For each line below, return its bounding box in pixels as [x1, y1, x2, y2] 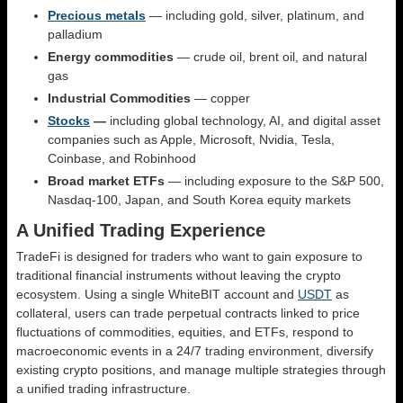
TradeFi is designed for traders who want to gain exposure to [16, 248, 363, 264]
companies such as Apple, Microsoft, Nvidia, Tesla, [48, 131, 335, 147]
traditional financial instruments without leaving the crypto [16, 267, 341, 282]
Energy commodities [48, 49, 177, 64]
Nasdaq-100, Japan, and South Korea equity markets [48, 192, 351, 207]
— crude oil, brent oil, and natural [177, 49, 367, 64]
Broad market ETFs [48, 173, 165, 188]
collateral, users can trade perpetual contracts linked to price [16, 305, 360, 320]
